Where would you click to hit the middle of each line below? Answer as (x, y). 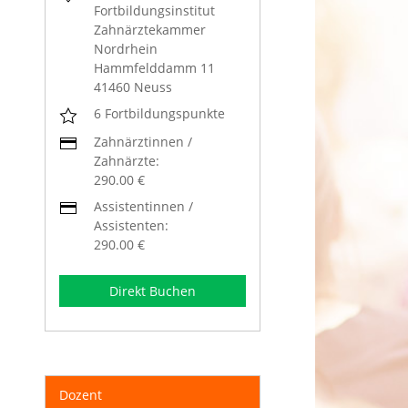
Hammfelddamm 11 (155, 68)
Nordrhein (126, 49)
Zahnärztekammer (150, 30)
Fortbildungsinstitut (155, 11)
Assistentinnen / (144, 206)
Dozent (81, 394)
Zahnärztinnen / (143, 141)
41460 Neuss (133, 87)
